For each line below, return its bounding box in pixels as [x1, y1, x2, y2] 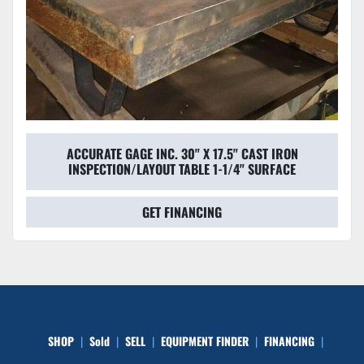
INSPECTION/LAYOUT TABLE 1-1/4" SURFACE [68, 159, 296, 180]
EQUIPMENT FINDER [160, 332, 249, 350]
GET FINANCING [142, 202, 222, 223]
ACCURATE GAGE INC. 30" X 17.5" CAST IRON [66, 144, 298, 164]
